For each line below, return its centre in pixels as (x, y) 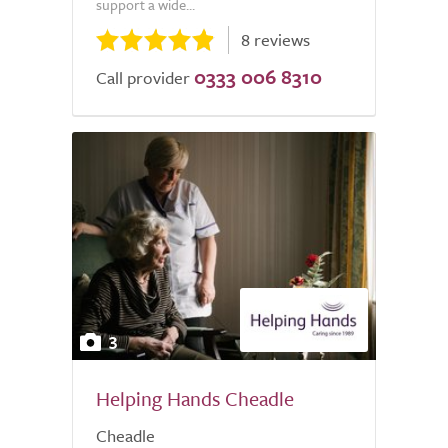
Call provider (143, 77)
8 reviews (275, 39)
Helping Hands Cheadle (195, 398)
